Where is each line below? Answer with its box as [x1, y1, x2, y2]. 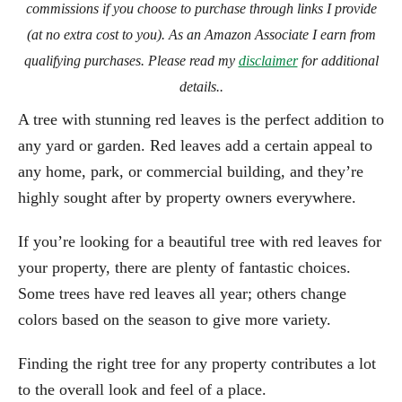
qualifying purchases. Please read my [23, 52, 239, 68]
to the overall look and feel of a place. [18, 380, 267, 398]
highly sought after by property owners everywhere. [18, 188, 356, 206]
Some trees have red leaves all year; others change [18, 284, 346, 302]
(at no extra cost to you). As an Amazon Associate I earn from [26, 26, 376, 42]
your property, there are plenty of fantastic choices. [18, 258, 351, 276]
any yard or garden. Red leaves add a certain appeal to [18, 135, 372, 154]
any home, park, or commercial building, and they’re [18, 162, 363, 180]
